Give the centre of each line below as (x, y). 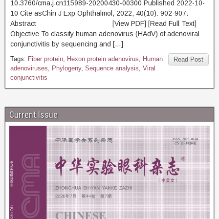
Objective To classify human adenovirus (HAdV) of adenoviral (105, 34)
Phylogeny (66, 68)
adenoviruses (29, 68)
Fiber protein (45, 59)
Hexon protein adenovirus (103, 59)
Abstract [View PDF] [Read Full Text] (104, 23)
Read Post (188, 59)
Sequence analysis (112, 68)
